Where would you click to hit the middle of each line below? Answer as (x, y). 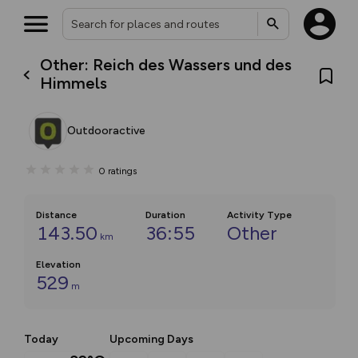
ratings (122, 171)
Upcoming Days (151, 339)
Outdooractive (106, 131)
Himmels (74, 83)
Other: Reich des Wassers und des (166, 65)
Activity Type (259, 215)
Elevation (58, 265)
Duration (165, 215)
